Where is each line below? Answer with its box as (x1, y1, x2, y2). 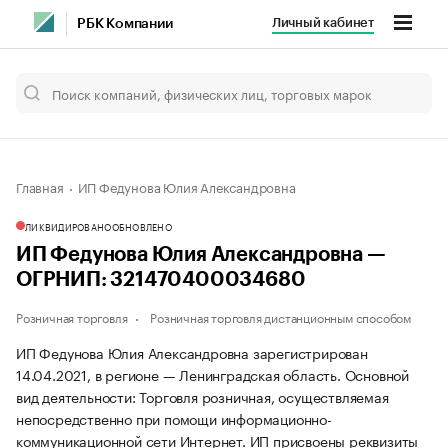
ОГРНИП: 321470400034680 (16, 270, 306, 290)
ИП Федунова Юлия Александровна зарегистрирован (16, 341, 368, 363)
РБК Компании (77, 17, 173, 31)
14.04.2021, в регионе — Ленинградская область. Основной (16, 363, 409, 385)
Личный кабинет (271, 16, 374, 29)
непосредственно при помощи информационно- (16, 407, 332, 429)
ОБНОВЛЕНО (111, 219, 172, 233)
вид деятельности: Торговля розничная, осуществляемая (16, 385, 389, 407)
